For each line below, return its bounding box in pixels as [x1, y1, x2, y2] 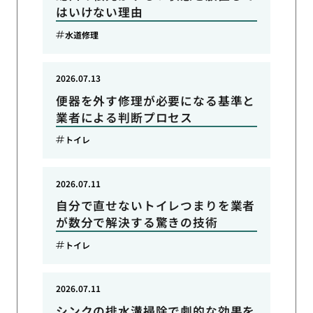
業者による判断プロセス [55, 108, 194, 126]
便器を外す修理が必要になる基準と [55, 92, 256, 109]
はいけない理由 [55, 3, 143, 20]
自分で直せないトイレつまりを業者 [55, 197, 256, 214]
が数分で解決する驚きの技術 [55, 214, 218, 231]
